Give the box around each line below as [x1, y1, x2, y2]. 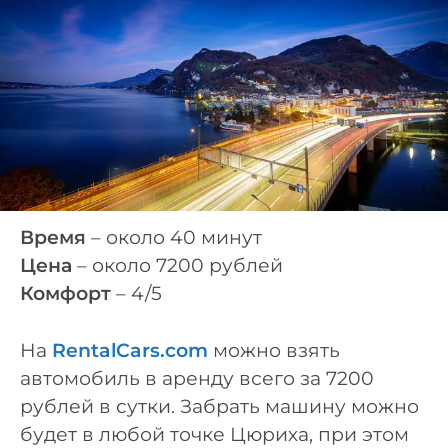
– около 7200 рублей [72, 254, 283, 278]
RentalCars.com [52, 338, 208, 362]
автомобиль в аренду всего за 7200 [20, 366, 374, 390]
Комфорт [20, 282, 111, 306]
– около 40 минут [86, 226, 262, 250]
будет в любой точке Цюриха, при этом [20, 422, 409, 446]
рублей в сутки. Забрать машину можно [20, 394, 419, 418]
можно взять [208, 338, 340, 362]
